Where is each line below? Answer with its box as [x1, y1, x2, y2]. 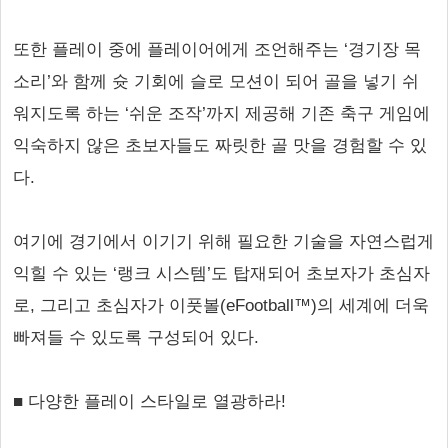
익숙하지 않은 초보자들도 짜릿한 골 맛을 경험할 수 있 [13, 136, 427, 155]
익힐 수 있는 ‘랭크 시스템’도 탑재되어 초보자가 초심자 [13, 264, 430, 283]
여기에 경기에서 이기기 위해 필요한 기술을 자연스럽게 [13, 232, 434, 251]
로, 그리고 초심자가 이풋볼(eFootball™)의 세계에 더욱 [13, 296, 429, 315]
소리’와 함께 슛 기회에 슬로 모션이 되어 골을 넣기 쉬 [13, 72, 419, 91]
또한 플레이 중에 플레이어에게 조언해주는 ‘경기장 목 [13, 40, 421, 59]
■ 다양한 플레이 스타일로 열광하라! [13, 392, 286, 411]
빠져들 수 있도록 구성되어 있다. [13, 328, 259, 347]
